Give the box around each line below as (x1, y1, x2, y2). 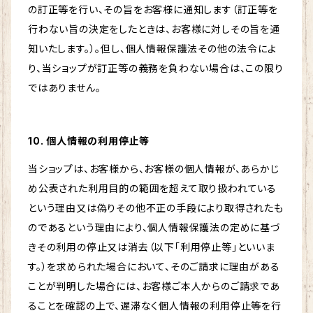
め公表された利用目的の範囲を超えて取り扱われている (28, 182, 277, 195)
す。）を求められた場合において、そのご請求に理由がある (28, 261, 280, 273)
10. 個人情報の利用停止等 (28, 135, 150, 147)
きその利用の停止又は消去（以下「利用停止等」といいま (28, 241, 275, 254)
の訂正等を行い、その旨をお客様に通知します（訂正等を (28, 3, 278, 16)
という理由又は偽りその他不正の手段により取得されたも (28, 202, 284, 214)
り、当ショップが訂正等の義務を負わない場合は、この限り (28, 62, 284, 75)
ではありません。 (28, 82, 101, 94)
